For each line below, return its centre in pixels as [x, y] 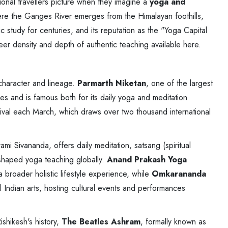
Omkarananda [179, 174]
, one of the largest [179, 83]
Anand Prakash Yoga [147, 159]
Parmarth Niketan [112, 83]
